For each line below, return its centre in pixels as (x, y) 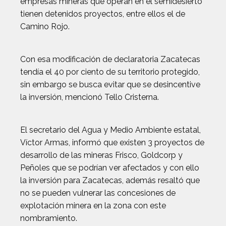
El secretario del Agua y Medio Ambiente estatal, (110, 130)
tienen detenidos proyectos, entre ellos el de (103, 14)
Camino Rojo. (45, 26)
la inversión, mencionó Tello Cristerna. (90, 97)
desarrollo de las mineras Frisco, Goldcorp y (101, 155)
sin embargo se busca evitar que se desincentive (110, 84)
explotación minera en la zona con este (93, 206)
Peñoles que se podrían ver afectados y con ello (110, 168)
